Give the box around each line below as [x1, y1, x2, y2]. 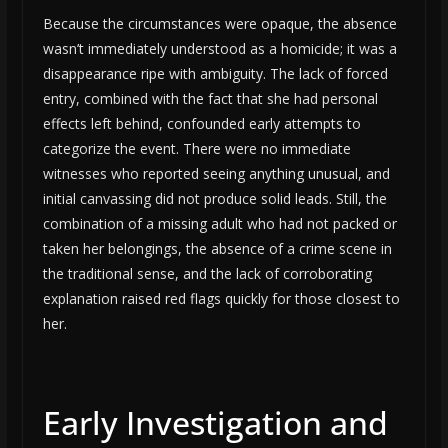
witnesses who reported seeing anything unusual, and [42, 164, 390, 184]
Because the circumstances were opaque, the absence [42, 14, 397, 34]
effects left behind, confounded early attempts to [42, 114, 361, 134]
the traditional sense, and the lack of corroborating [42, 264, 372, 284]
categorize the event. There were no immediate [42, 139, 351, 159]
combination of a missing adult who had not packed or [42, 214, 397, 234]
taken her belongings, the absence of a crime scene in [42, 239, 392, 259]
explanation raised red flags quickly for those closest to [42, 289, 400, 309]
